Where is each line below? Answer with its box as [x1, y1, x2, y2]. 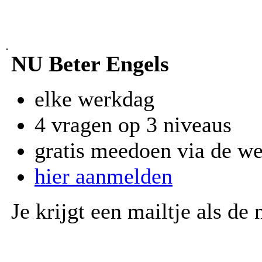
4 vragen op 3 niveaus [35, 112, 232, 137]
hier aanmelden [35, 163, 173, 188]
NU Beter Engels [11, 51, 169, 76]
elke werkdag [35, 86, 154, 111]
